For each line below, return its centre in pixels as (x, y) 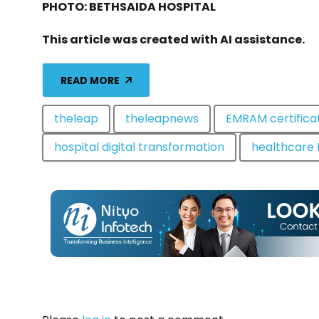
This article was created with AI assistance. (173, 40)
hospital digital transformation (139, 147)
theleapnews (162, 119)
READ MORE (90, 80)
